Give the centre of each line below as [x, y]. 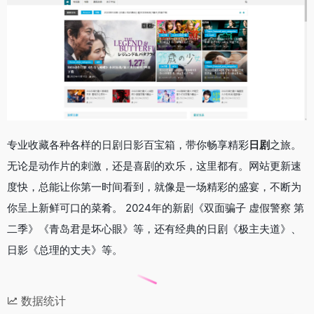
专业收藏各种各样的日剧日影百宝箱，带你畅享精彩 [128, 145]
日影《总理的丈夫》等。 [65, 250]
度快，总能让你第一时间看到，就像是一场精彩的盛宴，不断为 [154, 187]
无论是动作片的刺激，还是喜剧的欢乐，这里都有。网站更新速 [154, 166]
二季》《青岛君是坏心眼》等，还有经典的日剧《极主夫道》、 [154, 229]
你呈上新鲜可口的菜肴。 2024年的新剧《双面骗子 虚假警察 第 [156, 208]
